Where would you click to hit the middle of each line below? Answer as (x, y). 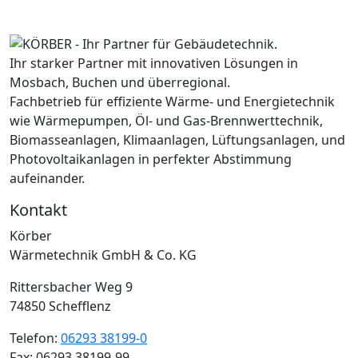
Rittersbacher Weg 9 (71, 287)
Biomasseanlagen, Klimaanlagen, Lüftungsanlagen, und (177, 140)
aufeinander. (47, 179)
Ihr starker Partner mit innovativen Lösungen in (154, 64)
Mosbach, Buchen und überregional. (120, 83)
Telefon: (35, 338)
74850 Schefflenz (60, 306)
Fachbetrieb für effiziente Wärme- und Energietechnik (172, 102)
